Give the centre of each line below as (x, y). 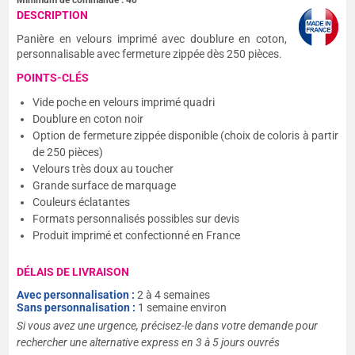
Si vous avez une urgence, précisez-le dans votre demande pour (168, 326)
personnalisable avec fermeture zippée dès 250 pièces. (150, 54)
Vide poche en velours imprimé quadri (124, 102)
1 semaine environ (183, 307)
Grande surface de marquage (105, 185)
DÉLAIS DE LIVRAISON (73, 272)
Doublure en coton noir (88, 119)
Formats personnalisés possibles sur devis (136, 219)
